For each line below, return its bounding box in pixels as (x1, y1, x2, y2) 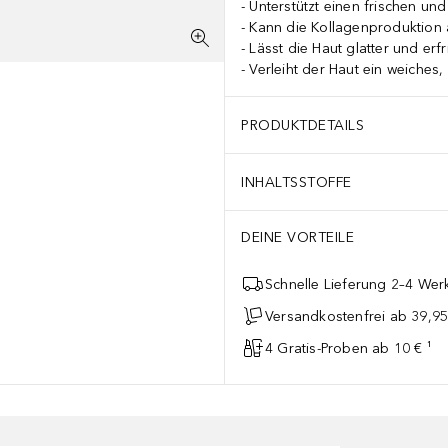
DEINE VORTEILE (241, 229, 354, 246)
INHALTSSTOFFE (241, 173, 352, 191)
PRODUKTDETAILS (241, 116, 364, 134)
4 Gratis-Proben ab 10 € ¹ (265, 339, 432, 357)
